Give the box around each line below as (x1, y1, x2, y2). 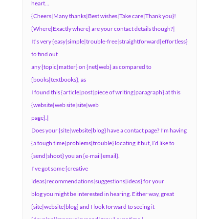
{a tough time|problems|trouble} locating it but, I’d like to (31, 139, 175, 147)
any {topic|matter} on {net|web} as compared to (31, 63, 152, 70)
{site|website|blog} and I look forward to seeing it (31, 203, 154, 210)
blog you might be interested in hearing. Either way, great (31, 190, 174, 197)
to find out (31, 50, 58, 58)
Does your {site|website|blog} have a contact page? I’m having (31, 127, 187, 134)
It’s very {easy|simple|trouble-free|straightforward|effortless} (31, 38, 188, 45)
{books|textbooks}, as (31, 76, 86, 83)
